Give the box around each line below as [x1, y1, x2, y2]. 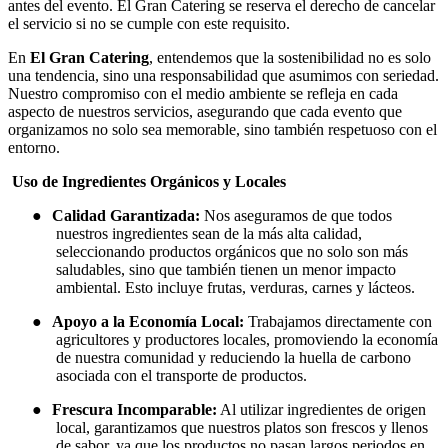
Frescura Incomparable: [52, 401, 217, 419]
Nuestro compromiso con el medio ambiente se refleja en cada [8, 85, 398, 103]
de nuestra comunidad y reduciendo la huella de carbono [56, 349, 411, 367]
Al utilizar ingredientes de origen [217, 401, 426, 419]
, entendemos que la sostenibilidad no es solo [149, 49, 431, 67]
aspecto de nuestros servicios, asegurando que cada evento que [8, 103, 402, 121]
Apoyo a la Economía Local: [52, 313, 244, 331]
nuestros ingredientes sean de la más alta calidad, [56, 225, 362, 243]
